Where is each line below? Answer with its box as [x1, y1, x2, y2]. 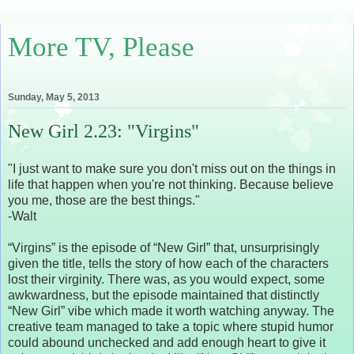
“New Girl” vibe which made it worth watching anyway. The [8, 303, 334, 318]
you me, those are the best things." [8, 193, 200, 207]
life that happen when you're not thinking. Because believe [8, 177, 333, 191]
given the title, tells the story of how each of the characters [8, 256, 329, 270]
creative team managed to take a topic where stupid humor [8, 319, 333, 333]
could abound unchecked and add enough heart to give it [8, 335, 326, 349]
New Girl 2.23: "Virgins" [8, 120, 199, 142]
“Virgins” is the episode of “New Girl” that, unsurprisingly [8, 240, 319, 254]
